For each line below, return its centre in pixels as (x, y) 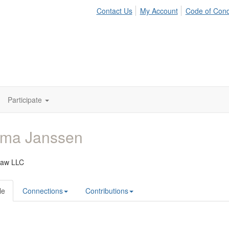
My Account (159, 11)
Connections (43, 191)
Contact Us (114, 11)
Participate (25, 100)
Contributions (107, 191)
